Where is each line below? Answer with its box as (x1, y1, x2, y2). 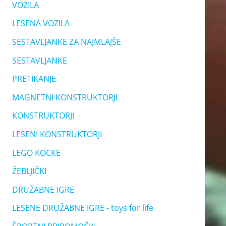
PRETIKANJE (12, 73, 56, 85)
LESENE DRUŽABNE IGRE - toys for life (12, 202, 153, 214)
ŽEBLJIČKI (12, 165, 46, 177)
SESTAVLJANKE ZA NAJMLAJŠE (12, 36, 121, 47)
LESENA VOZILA (12, 18, 70, 29)
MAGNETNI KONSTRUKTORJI (12, 91, 118, 103)
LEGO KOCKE (12, 147, 61, 158)
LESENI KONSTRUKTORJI (12, 128, 102, 140)
